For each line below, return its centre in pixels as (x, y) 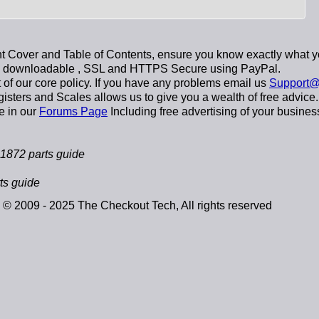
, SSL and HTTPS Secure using (158, 69)
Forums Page (73, 111)
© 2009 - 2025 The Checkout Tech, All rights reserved (137, 205)
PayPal (259, 69)
